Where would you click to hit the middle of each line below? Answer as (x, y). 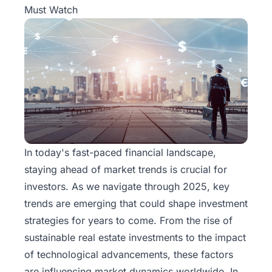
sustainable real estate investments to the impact (135, 238)
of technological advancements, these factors (129, 255)
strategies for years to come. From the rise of (128, 221)
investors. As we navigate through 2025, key (127, 187)
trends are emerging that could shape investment (136, 204)
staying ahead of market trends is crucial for (126, 170)
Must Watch (51, 10)
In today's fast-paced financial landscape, (120, 153)
